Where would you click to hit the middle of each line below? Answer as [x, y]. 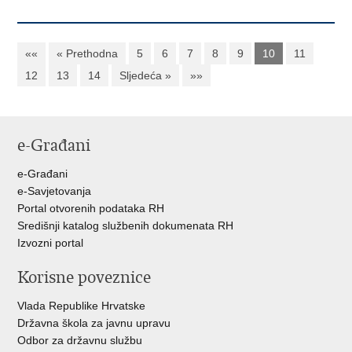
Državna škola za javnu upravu [94, 323]
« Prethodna [88, 53]
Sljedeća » [146, 75]
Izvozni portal [51, 243]
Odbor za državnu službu [80, 340]
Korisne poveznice [84, 277]
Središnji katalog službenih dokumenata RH [126, 225]
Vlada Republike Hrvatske [82, 306]
